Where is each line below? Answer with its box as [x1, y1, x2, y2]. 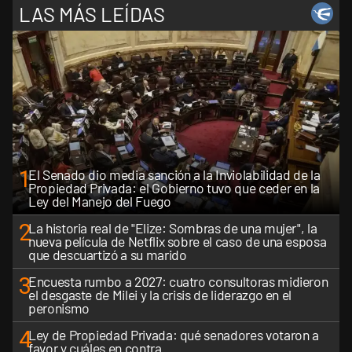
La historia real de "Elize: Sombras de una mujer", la [28, 219, 317, 237]
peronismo [28, 299, 90, 317]
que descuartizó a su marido [28, 246, 187, 264]
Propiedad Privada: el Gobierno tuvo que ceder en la [28, 179, 321, 197]
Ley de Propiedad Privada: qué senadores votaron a [28, 326, 319, 344]
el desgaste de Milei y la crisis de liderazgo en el [28, 286, 292, 304]
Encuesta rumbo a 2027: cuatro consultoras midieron [28, 273, 328, 291]
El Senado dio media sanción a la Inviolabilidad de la [28, 166, 321, 184]
